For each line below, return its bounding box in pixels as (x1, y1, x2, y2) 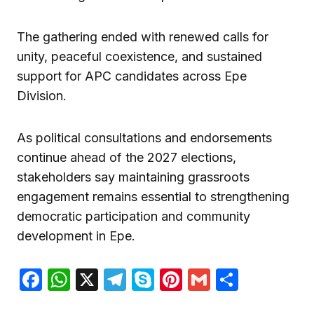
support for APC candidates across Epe (17, 69, 247, 84)
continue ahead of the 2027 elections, (17, 150, 236, 165)
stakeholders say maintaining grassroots (17, 170, 250, 185)
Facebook (42, 266, 146, 294)
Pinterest (182, 266, 277, 294)
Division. (17, 88, 67, 104)
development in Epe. (17, 228, 135, 244)
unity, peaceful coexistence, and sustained (17, 49, 262, 64)
